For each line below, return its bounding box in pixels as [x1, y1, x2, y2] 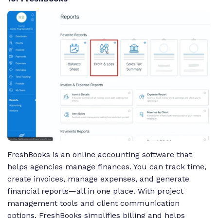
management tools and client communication [7, 199, 180, 208]
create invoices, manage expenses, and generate [7, 174, 189, 184]
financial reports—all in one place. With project [7, 186, 183, 196]
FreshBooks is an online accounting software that [7, 150, 192, 160]
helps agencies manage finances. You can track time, [7, 162, 206, 172]
